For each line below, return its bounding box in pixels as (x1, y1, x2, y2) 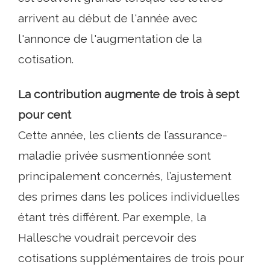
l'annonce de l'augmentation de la (18, 32, 202, 45)
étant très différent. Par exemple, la (18, 210, 206, 224)
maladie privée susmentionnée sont (18, 149, 211, 162)
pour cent (18, 108, 71, 121)
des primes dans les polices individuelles (18, 190, 240, 203)
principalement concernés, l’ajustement (18, 169, 231, 183)
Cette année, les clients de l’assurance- (18, 128, 227, 142)
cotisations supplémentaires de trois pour (18, 251, 244, 265)
